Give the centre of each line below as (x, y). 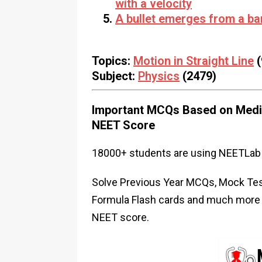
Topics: (113, 61)
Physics (159, 76)
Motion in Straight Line (194, 61)
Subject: (115, 76)
